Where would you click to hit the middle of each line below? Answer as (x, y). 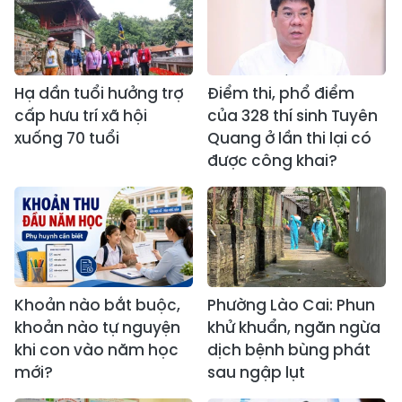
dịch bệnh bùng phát (289, 350)
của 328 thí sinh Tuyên (293, 115)
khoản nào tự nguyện (97, 327)
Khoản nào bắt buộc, (97, 305)
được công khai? (272, 160)
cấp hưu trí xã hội (81, 115)
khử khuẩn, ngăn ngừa (294, 327)
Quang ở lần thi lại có (289, 138)
